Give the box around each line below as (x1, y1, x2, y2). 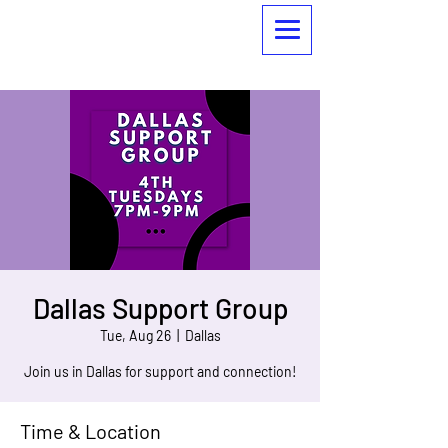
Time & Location (20, 419, 161, 443)
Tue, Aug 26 (99, 327, 171, 344)
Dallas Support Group (32, 291, 288, 325)
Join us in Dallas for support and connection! (23, 363, 297, 380)
